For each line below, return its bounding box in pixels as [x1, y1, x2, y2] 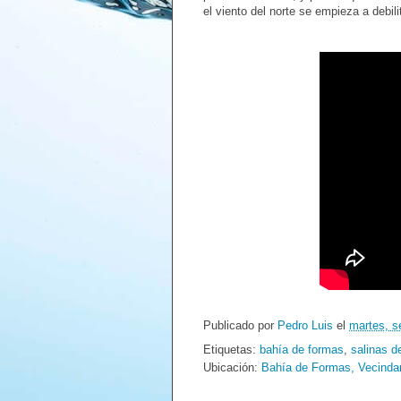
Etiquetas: [203, 343, 260, 357]
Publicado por [203, 319, 277, 333]
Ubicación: [203, 361, 261, 375]
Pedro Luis [277, 319, 337, 333]
